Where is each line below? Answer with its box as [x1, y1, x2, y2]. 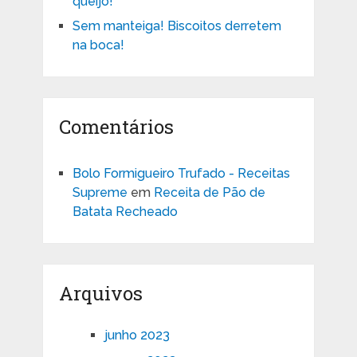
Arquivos [58, 280, 143, 307]
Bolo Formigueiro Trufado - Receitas [72, 166, 290, 182]
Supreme [72, 185, 127, 201]
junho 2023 [104, 328, 170, 343]
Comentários [58, 114, 174, 140]
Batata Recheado [72, 204, 178, 220]
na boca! [72, 37, 124, 53]
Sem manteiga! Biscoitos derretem [72, 18, 281, 34]
